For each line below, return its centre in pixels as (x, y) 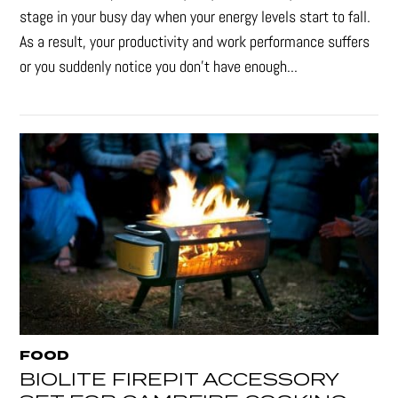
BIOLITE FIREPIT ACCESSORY (179, 380)
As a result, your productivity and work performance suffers (195, 42)
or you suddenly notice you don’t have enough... (159, 67)
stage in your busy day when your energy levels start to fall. (195, 17)
